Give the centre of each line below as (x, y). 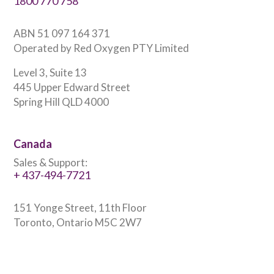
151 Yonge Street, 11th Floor (80, 208)
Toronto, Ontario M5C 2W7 (78, 223)
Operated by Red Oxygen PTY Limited (101, 48)
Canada (33, 144)
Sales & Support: (50, 163)
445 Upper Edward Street (72, 87)
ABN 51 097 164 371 (62, 34)
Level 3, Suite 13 (50, 73)
